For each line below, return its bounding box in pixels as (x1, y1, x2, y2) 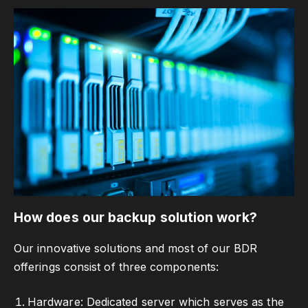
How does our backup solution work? (14, 208, 257, 225)
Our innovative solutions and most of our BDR (14, 241, 258, 255)
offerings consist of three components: (14, 259, 219, 274)
